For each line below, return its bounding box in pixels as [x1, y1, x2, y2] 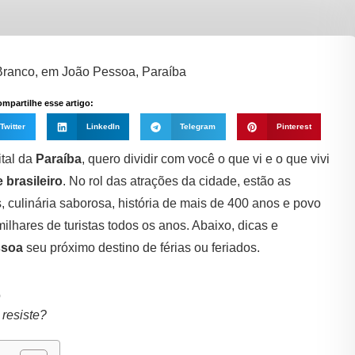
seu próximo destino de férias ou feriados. [26, 241, 260, 255]
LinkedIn [86, 122, 120, 132]
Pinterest [276, 122, 311, 132]
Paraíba [36, 152, 82, 166]
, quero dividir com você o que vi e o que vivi [82, 152, 330, 166]
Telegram [180, 122, 216, 132]
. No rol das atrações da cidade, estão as [63, 174, 291, 189]
